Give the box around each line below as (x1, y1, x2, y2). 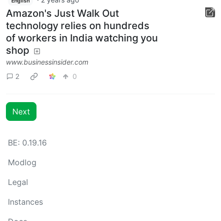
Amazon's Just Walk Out (6, 7, 119, 19)
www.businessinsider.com (6, 57, 88, 66)
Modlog (8, 157, 37, 167)
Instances (8, 197, 43, 207)
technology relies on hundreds (6, 19, 149, 32)
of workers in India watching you (6, 32, 158, 44)
